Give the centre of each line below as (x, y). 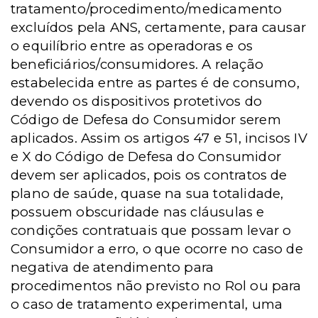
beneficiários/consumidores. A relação (137, 64)
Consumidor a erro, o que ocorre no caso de (157, 249)
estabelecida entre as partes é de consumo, (155, 83)
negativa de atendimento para (113, 267)
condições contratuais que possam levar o (151, 230)
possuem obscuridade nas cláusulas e (138, 212)
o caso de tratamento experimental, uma (147, 304)
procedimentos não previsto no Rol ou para (156, 286)
